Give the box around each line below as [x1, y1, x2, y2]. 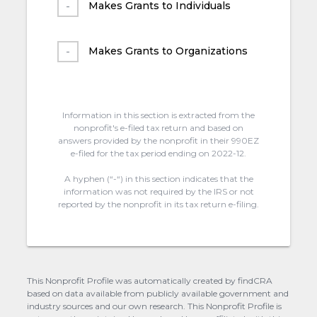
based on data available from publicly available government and [27, 287, 289, 299]
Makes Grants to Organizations [88, 44, 248, 57]
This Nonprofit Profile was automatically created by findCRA [27, 275, 273, 286]
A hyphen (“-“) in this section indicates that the [64, 173, 253, 184]
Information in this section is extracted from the [62, 109, 255, 120]
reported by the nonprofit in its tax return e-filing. [58, 198, 259, 209]
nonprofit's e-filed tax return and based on [74, 122, 243, 133]
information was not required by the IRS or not [63, 185, 254, 197]
